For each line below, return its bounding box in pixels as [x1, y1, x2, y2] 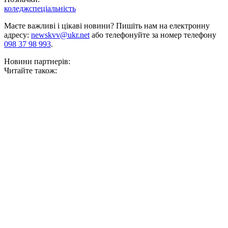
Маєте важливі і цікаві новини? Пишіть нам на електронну [4, 21, 210, 31]
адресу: [4, 31, 31, 40]
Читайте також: [4, 66, 57, 75]
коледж [4, 4, 29, 13]
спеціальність [29, 4, 76, 13]
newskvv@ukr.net [31, 31, 90, 40]
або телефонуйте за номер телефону [90, 31, 216, 40]
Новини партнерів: [4, 57, 70, 66]
